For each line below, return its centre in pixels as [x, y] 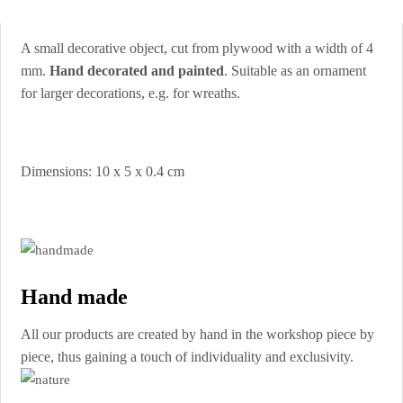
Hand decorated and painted [137, 70]
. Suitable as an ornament [296, 70]
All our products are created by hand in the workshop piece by [198, 335]
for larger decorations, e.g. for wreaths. [131, 93]
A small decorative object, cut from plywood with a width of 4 [197, 48]
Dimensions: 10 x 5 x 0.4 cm [103, 171]
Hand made [75, 297]
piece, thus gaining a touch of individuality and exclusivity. [188, 357]
